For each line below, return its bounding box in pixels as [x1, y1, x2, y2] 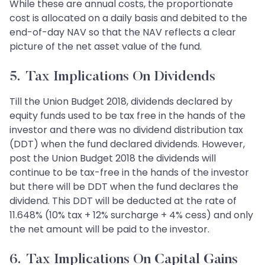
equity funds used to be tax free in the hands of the [9, 109, 245, 123]
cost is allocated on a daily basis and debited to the [9, 11, 247, 25]
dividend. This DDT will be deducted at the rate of [9, 194, 237, 208]
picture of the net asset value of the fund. [9, 40, 202, 54]
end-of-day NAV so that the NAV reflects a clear [9, 25, 236, 40]
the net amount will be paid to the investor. [9, 222, 209, 237]
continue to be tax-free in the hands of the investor [9, 166, 249, 180]
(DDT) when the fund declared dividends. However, [9, 137, 245, 151]
